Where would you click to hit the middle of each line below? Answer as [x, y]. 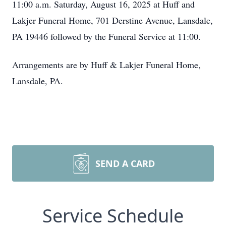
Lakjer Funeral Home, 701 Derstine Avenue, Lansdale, [112, 20]
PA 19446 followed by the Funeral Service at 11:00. [106, 36]
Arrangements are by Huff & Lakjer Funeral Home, [106, 65]
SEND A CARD [125, 163]
